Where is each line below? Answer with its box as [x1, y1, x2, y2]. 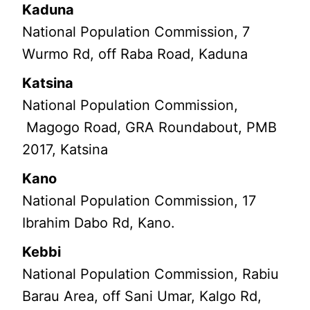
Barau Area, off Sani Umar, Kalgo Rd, [22, 288, 262, 305]
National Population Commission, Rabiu [22, 266, 280, 283]
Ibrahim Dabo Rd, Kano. [22, 215, 176, 232]
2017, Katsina [22, 141, 109, 158]
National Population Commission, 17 [22, 192, 257, 210]
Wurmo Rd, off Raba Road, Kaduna [22, 46, 248, 63]
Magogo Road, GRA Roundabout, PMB [22, 119, 277, 136]
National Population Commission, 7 [22, 24, 250, 41]
